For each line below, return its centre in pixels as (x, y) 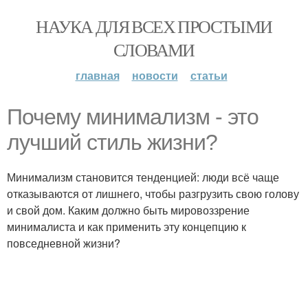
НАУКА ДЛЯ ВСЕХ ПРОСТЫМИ (154, 26)
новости (155, 75)
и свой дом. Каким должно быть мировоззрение (128, 210)
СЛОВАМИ (154, 49)
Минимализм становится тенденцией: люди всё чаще (143, 177)
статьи (209, 75)
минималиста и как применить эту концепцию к (126, 227)
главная (97, 75)
